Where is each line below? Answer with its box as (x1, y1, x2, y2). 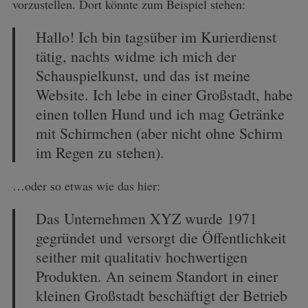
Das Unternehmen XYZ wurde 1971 (35, 208, 257, 228)
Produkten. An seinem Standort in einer (35, 266, 278, 286)
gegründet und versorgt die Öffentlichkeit (35, 228, 286, 247)
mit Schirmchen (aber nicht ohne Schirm (35, 123, 283, 143)
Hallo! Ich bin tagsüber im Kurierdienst (35, 27, 276, 47)
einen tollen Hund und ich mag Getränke (35, 104, 285, 124)
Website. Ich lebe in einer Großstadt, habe (35, 85, 293, 104)
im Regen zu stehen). (35, 142, 164, 162)
